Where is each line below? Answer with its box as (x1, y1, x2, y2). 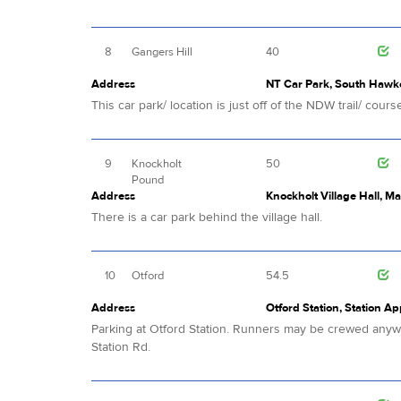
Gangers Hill (132, 45, 192, 60)
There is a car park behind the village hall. (91, 209, 326, 226)
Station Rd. (91, 339, 150, 355)
